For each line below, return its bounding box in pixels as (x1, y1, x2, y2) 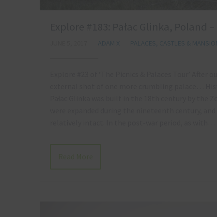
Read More (58, 151, 93, 161)
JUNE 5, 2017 (50, 39, 87, 48)
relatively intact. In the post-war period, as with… (50, 118, 216, 128)
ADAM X (98, 39, 120, 48)
